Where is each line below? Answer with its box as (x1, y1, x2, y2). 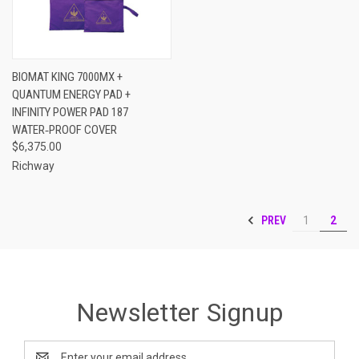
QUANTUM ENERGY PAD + (12, 87, 131, 102)
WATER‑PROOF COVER (12, 122, 117, 137)
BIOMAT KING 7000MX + (12, 69, 123, 84)
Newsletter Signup (75, 296, 284, 328)
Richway (12, 159, 54, 172)
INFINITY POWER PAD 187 (12, 104, 128, 119)
